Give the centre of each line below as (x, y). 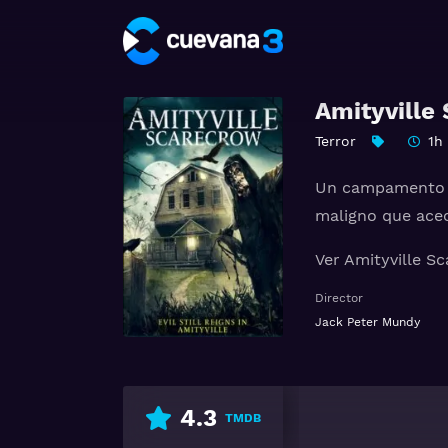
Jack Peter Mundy (367, 322)
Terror (335, 141)
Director (339, 298)
